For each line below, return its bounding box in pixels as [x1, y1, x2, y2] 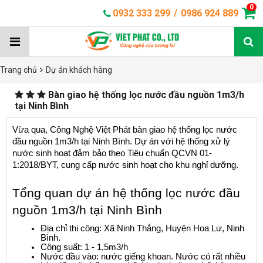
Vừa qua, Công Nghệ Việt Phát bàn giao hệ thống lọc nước [12, 125, 237, 134]
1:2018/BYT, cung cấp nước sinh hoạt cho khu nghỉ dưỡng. [12, 160, 238, 170]
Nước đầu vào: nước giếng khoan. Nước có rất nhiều [41, 252, 245, 261]
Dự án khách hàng [46, 65, 112, 75]
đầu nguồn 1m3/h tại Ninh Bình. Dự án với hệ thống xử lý [12, 137, 230, 146]
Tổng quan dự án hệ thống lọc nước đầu [12, 186, 240, 200]
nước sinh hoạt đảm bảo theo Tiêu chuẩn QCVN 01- [12, 149, 212, 158]
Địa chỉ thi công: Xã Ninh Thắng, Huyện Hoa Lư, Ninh [41, 224, 244, 233]
